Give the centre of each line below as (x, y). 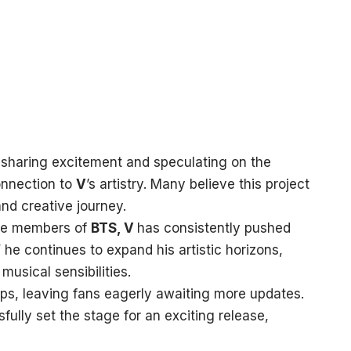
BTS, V (114, 228)
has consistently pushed (213, 228)
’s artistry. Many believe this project (197, 184)
